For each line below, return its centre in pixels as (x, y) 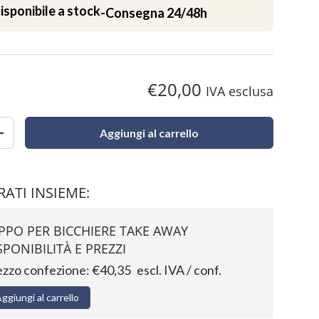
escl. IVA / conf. (179, 270)
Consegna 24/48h (157, 12)
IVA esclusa (240, 91)
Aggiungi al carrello (150, 133)
